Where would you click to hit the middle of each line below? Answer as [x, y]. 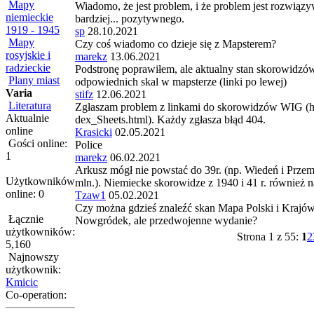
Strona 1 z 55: [269, 237]
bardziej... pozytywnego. [130, 19]
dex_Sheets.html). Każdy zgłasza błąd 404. [170, 120]
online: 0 [25, 194]
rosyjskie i [28, 55]
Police [89, 145]
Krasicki [94, 132]
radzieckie [28, 68]
